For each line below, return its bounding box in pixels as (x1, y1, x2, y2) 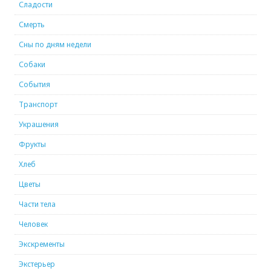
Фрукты (19, 139, 47, 150)
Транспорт (19, 99, 58, 110)
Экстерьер (19, 259, 56, 270)
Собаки (19, 59, 46, 70)
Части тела (19, 199, 56, 210)
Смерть (19, 19, 45, 30)
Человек (19, 219, 48, 230)
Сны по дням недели (19, 39, 92, 50)
